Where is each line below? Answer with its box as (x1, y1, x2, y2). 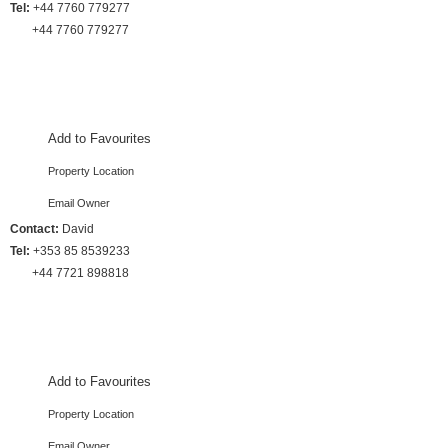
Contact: (10, 222, 59, 236)
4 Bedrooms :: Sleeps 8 (21, 329, 179, 345)
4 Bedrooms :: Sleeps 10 (17, 86, 183, 102)
